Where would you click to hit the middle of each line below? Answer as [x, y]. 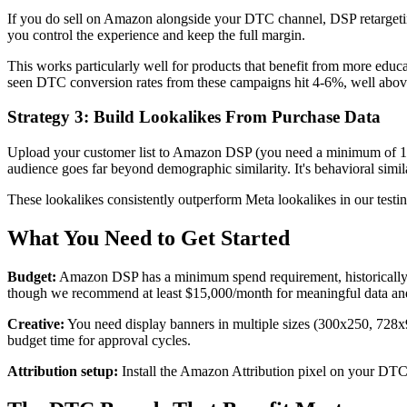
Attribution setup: [63, 371]
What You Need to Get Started [149, 238]
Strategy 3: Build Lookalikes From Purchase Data [194, 117]
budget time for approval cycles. [99, 340]
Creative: [36, 323]
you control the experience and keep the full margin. [156, 35]
